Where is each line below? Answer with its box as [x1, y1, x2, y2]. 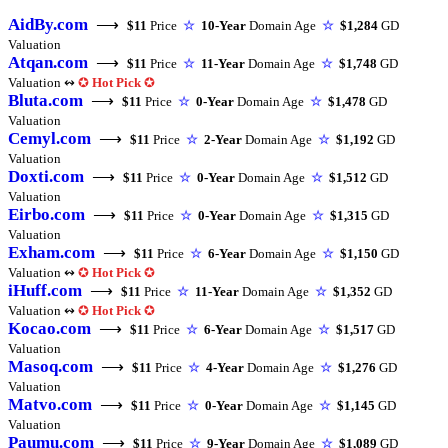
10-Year [201, 18, 246, 34]
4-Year [206, 360, 244, 376]
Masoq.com [8, 357, 93, 377]
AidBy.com [8, 15, 88, 35]
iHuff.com [8, 281, 82, 301]
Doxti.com [8, 167, 84, 187]
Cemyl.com [8, 129, 91, 149]
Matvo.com [8, 395, 92, 415]
